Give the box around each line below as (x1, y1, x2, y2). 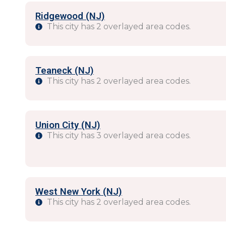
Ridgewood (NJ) (35, 11, 105, 22)
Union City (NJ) (35, 120, 100, 131)
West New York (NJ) (35, 186, 122, 197)
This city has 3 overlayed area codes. (46, 131, 191, 140)
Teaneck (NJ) (35, 65, 94, 76)
